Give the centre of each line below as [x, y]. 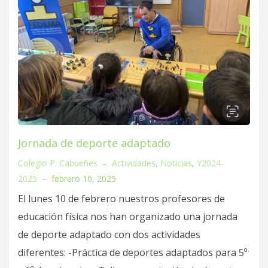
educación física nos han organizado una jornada [128, 217]
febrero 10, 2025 [84, 179]
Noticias [176, 163]
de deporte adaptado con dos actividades [109, 235]
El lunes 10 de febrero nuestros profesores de [121, 199]
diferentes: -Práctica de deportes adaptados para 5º [133, 253]
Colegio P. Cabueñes [58, 163]
